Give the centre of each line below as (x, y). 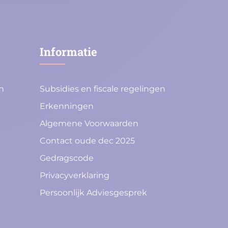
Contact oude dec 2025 (87, 141)
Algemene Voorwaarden (89, 124)
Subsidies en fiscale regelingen (103, 89)
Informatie (68, 52)
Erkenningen (67, 106)
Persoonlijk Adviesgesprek (93, 193)
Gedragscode (67, 158)
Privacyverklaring (75, 176)
